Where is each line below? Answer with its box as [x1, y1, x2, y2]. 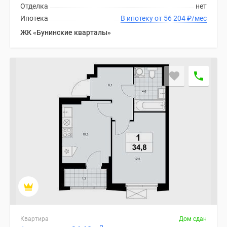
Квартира [20, 215, 49, 222]
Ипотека [20, 14, 48, 22]
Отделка [20, 2, 48, 10]
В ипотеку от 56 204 [164, 14, 187, 22]
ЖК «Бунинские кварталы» [20, 28, 111, 36]
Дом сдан [179, 215, 207, 222]
